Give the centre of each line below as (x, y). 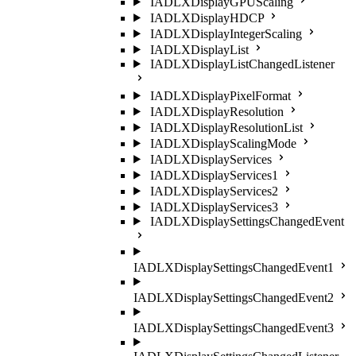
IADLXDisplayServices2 (214, 191)
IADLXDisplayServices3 (214, 207)
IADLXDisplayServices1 (214, 175)
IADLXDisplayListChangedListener (242, 64)
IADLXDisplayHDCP (207, 17)
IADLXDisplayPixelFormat (220, 95)
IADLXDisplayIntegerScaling (226, 33)
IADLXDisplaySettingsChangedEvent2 (234, 297)
